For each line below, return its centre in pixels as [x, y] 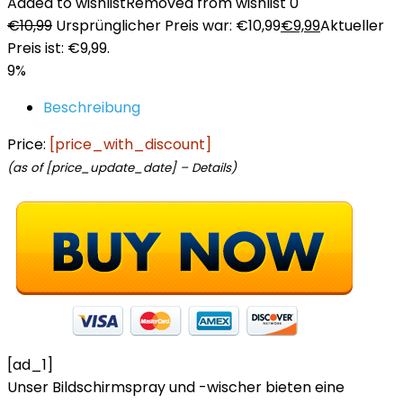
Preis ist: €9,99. [58, 48]
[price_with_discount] [130, 144]
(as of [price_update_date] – [99, 168]
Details [211, 168]
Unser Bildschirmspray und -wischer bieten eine [176, 387]
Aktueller [352, 26]
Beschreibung [92, 107]
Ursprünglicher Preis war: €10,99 [168, 26]
